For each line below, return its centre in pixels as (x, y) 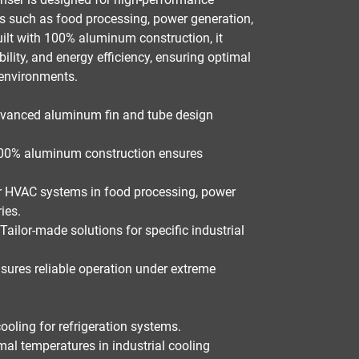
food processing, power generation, (155, 19)
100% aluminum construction (127, 38)
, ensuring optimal (201, 57)
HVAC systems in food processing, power (121, 192)
